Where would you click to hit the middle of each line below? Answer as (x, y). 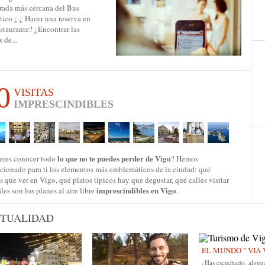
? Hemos (185, 159)
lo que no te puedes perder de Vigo (114, 158)
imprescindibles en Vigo (136, 190)
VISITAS (34, 92)
